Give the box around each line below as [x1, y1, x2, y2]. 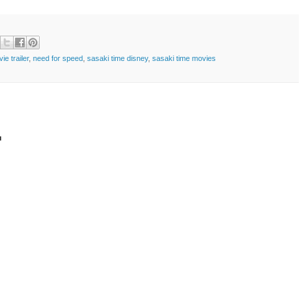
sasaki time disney [87, 54, 148, 63]
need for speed [33, 54, 83, 63]
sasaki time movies [152, 54, 216, 63]
